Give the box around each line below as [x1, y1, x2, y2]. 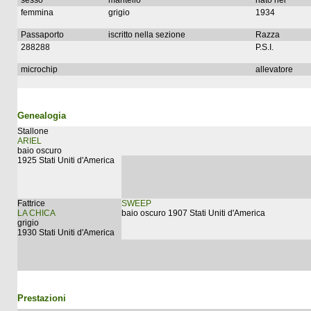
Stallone [17, 126, 49, 136]
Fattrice [17, 199, 45, 208]
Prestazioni [17, 293, 66, 303]
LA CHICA [17, 208, 56, 218]
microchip [21, 65, 58, 74]
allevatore [255, 65, 293, 74]
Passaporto [21, 30, 64, 40]
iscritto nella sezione [108, 30, 185, 40]
